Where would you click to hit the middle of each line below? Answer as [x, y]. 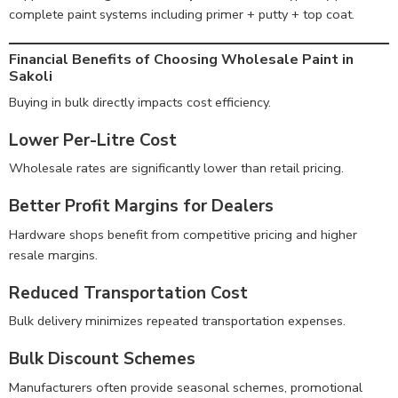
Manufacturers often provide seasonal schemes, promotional [186, 387]
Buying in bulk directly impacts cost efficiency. [140, 102]
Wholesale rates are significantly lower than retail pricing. [176, 168]
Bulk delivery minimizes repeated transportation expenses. [177, 321]
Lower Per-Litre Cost [93, 140]
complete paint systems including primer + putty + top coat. [182, 15]
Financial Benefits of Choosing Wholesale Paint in [181, 59]
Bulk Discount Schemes [102, 359]
